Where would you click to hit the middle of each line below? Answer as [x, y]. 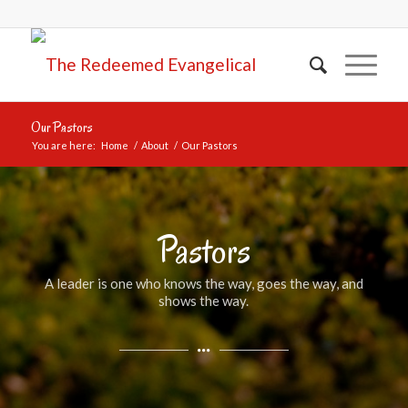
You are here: [63, 145]
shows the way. [204, 300]
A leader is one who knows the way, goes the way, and [204, 283]
